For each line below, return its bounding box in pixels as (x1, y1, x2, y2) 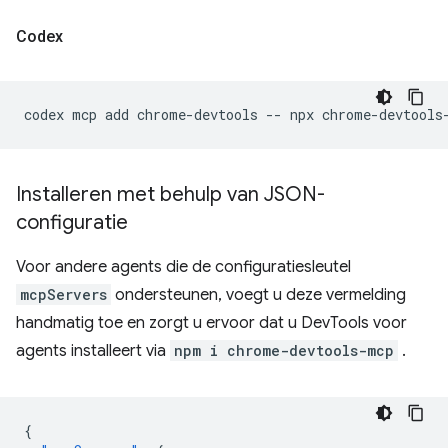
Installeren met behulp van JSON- (16, 182, 325, 207)
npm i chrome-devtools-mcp (174, 341, 394, 360)
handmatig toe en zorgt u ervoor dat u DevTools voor (16, 313, 407, 333)
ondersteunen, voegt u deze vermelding (111, 285, 406, 305)
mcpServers (20, 285, 107, 304)
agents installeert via (16, 341, 170, 361)
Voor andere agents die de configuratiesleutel (16, 257, 351, 277)
